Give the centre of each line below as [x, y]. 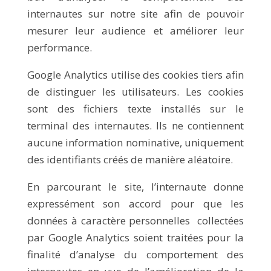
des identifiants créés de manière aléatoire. [130, 159]
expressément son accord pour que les [135, 204]
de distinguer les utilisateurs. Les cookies [135, 92]
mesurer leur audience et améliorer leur [135, 31]
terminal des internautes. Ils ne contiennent [135, 126]
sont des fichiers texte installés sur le [135, 109]
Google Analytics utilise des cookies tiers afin [135, 75]
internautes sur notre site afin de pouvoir [135, 14]
